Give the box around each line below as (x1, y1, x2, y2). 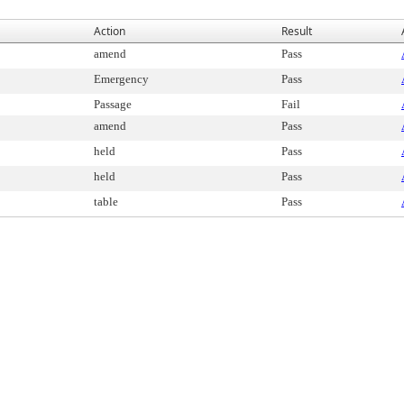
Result (281, 23, 312, 39)
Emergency (94, 72, 149, 86)
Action (94, 23, 125, 39)
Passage (94, 97, 132, 111)
